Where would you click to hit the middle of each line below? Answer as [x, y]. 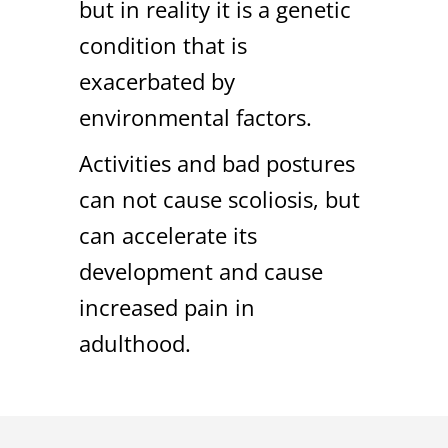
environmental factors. [195, 116]
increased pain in [167, 306]
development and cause [201, 270]
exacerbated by [157, 80]
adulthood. [135, 342]
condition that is [163, 44]
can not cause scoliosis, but [219, 198]
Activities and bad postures [217, 162]
